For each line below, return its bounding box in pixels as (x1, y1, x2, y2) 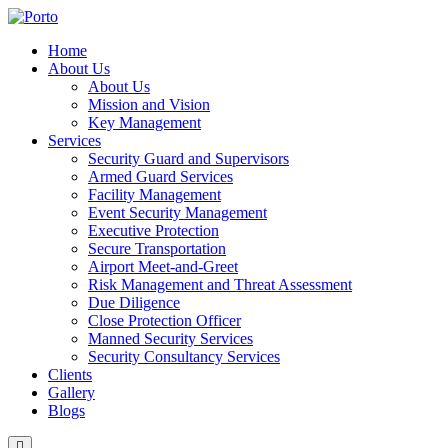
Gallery (48, 384, 95, 401)
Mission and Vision (88, 96, 210, 113)
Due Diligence (88, 294, 180, 311)
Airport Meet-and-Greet (88, 258, 238, 275)
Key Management (88, 114, 201, 131)
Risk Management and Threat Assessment (88, 276, 352, 293)
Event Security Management (88, 204, 267, 221)
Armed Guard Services (88, 168, 233, 185)
